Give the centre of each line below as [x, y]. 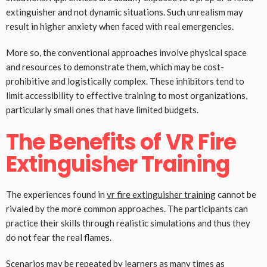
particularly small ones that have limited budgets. [102, 110]
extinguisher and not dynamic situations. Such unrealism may [125, 12]
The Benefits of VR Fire [121, 142]
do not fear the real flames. [59, 237]
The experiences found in [56, 195]
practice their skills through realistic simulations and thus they [128, 223]
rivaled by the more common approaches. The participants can [127, 209]
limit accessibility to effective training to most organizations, [127, 96]
